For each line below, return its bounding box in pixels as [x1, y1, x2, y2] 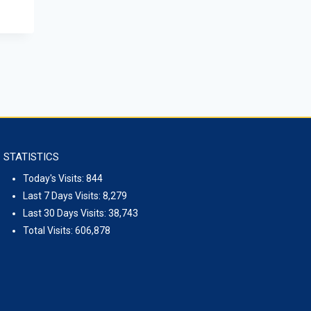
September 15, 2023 [83, 7, 169, 19]
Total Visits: [22, 224, 75, 236]
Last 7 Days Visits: [22, 190, 103, 201]
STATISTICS [3, 151, 59, 163]
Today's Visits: [22, 172, 86, 184]
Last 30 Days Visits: [22, 207, 108, 219]
